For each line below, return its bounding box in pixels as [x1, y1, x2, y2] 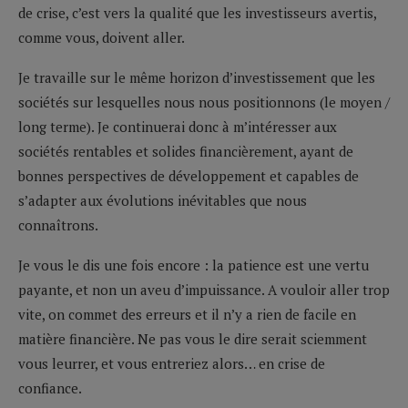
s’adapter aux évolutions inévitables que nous [18, 190, 307, 209]
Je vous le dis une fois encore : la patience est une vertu [18, 255, 369, 274]
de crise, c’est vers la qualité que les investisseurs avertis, [18, 3, 376, 22]
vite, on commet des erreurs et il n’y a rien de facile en [18, 304, 356, 323]
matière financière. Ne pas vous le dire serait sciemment [18, 329, 367, 348]
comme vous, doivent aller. [18, 27, 185, 46]
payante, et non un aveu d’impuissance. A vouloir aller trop [18, 280, 390, 299]
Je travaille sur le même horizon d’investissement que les [18, 67, 375, 87]
